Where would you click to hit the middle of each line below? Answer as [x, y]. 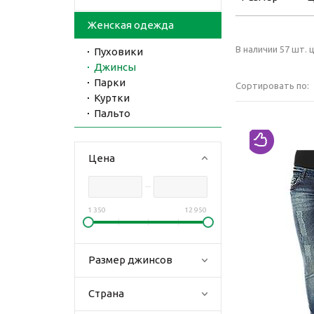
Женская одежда [131, 25]
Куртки [112, 98]
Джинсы [115, 67]
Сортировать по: [272, 86]
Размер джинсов [130, 260]
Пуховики [118, 52]
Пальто [112, 113]
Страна [106, 293]
